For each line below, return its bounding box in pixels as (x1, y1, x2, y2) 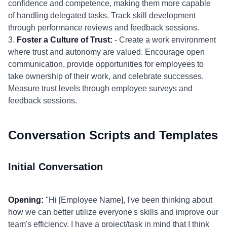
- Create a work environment (112, 35, 216, 44)
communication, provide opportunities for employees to (8, 60, 204, 68)
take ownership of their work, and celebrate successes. (8, 72, 204, 81)
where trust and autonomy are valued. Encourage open (8, 48, 205, 56)
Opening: (8, 196, 44, 204)
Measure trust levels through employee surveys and (8, 84, 193, 93)
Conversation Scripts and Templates (8, 128, 218, 142)
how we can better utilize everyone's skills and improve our (8, 208, 218, 216)
